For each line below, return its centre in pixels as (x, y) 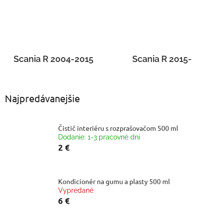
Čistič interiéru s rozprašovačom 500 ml (118, 128)
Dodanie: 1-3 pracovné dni (99, 137)
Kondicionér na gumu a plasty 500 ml (114, 181)
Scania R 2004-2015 (54, 59)
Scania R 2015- (162, 59)
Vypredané (76, 190)
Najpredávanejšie (42, 98)
